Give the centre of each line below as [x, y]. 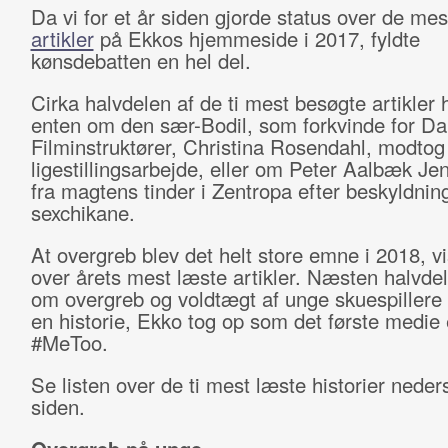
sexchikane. [82, 212]
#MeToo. [69, 342]
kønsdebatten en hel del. [140, 60]
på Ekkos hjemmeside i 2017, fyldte [256, 38]
